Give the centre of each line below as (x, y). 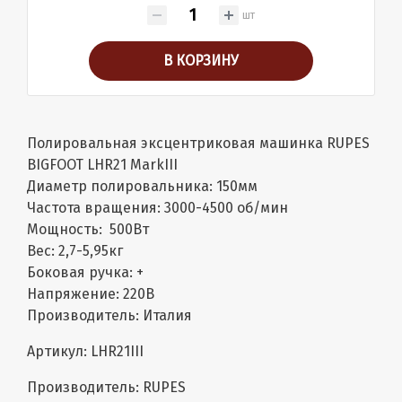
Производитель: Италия (109, 316)
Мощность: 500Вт (88, 230)
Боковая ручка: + (85, 273)
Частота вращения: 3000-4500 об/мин (157, 208)
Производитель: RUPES (106, 388)
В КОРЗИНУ (201, 61)
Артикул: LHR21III (85, 352)
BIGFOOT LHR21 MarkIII (102, 165)
